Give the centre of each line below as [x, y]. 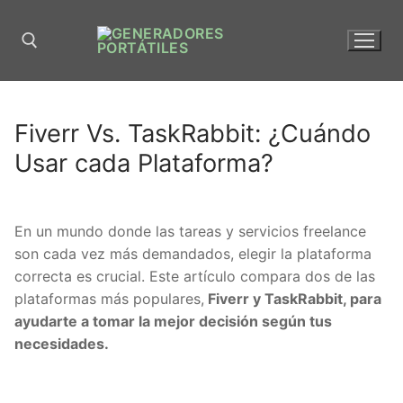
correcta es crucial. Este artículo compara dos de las [195, 276]
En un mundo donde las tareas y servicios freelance [190, 231]
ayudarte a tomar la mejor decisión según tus [173, 321]
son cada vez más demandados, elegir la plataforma [193, 253]
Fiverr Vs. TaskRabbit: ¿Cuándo [193, 133]
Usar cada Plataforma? [144, 163]
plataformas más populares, [109, 298]
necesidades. [62, 343]
